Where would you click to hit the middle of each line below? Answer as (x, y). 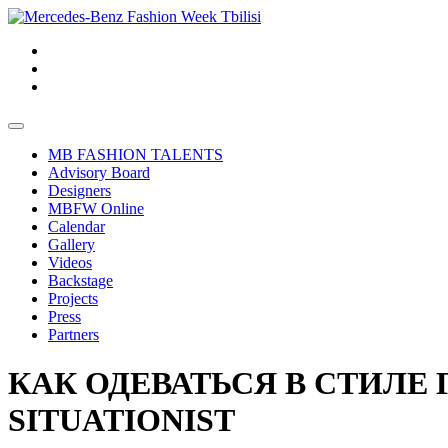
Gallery (71, 244)
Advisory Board (99, 172)
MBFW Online (96, 208)
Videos (70, 262)
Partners (73, 334)
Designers (79, 190)
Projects (73, 298)
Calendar (76, 226)
